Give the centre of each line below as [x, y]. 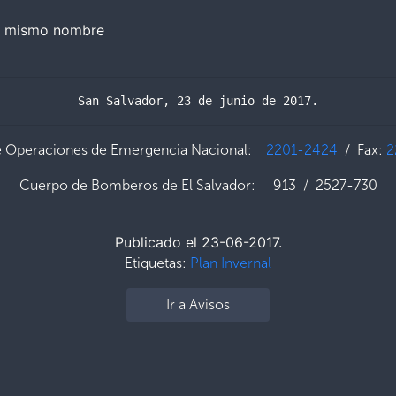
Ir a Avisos [198, 304]
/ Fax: [362, 149]
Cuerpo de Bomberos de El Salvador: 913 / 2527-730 [198, 185]
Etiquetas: [157, 263]
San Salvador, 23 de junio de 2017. [198, 100]
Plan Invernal [231, 263]
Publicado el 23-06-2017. [198, 242]
